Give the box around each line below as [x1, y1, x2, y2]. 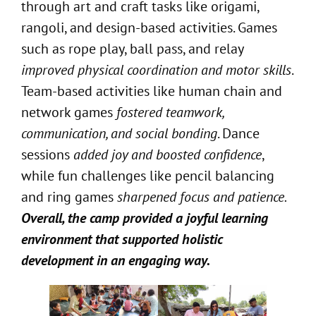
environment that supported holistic [21, 230, 222, 249]
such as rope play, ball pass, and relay [21, 39, 243, 59]
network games [21, 103, 116, 122]
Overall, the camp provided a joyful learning [21, 209, 268, 228]
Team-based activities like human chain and [21, 82, 282, 101]
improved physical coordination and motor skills [21, 61, 291, 80]
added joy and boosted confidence [73, 145, 262, 164]
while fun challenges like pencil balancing [21, 166, 274, 186]
